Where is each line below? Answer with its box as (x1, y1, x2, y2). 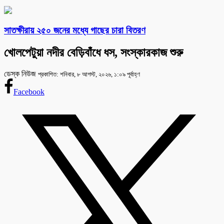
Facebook (13, 87, 44, 96)
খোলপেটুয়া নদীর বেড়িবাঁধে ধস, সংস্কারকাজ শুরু (4, 46, 183, 59)
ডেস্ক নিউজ (4, 69, 38, 78)
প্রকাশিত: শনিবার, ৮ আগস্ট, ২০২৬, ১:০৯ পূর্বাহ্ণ (38, 70, 140, 78)
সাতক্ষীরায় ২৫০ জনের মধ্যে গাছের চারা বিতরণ (4, 25, 145, 36)
